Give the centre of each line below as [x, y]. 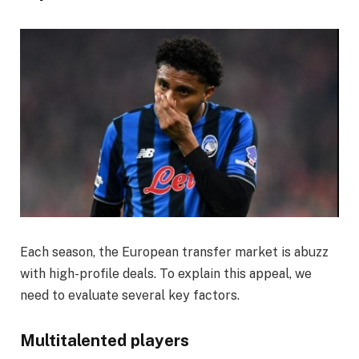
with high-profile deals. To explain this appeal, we [166, 274]
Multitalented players [105, 340]
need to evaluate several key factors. [130, 296]
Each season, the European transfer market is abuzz [174, 252]
